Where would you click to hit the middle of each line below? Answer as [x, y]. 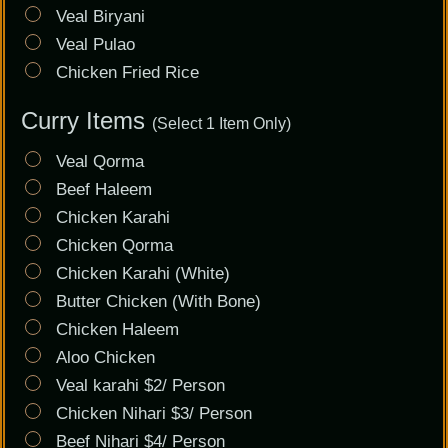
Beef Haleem [101, 189]
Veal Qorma [97, 161]
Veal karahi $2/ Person [138, 385]
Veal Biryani [98, 16]
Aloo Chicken [103, 357]
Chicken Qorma [112, 245]
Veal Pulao [93, 44]
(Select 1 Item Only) [221, 123]
